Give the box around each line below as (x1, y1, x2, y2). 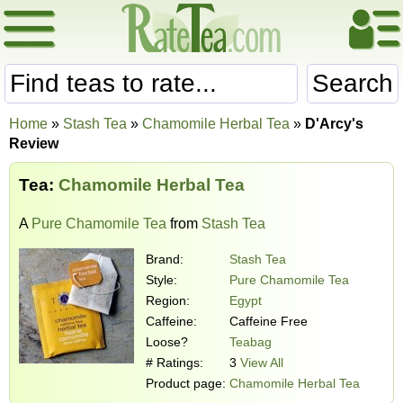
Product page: (146, 375, 226, 390)
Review (9, 136, 58, 151)
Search (312, 69, 393, 97)
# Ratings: (146, 354, 203, 370)
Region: (146, 292, 190, 308)
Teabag (229, 334, 272, 349)
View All (240, 354, 283, 370)
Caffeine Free (229, 313, 308, 328)
